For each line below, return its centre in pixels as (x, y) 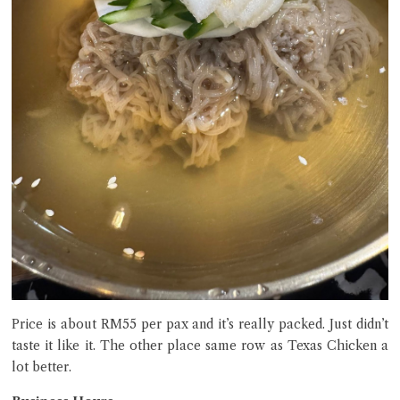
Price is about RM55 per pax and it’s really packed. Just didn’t (200, 325)
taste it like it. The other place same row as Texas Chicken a (200, 346)
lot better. (42, 367)
